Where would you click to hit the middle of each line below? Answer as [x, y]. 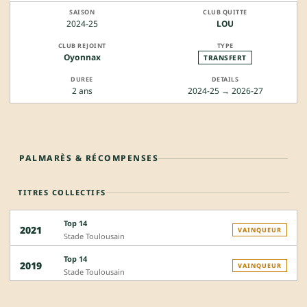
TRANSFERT [225, 58]
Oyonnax [82, 58]
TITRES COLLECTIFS [62, 193]
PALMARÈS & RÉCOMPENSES [89, 158]
